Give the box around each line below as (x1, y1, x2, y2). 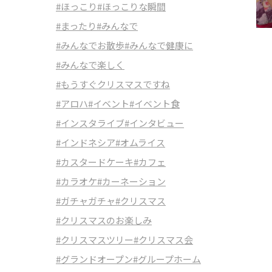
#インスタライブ (56, 117, 124, 129)
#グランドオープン (56, 253, 133, 265)
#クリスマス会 (134, 233, 193, 246)
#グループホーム (133, 253, 201, 265)
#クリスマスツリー (56, 233, 134, 246)
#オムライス (115, 136, 165, 149)
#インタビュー (124, 117, 184, 129)
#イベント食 (129, 97, 180, 110)
